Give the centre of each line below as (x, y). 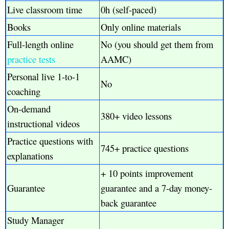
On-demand (29, 109)
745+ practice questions (145, 148)
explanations (30, 156)
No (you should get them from (157, 44)
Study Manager (36, 220)
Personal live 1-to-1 (43, 77)
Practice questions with (50, 141)
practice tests (31, 59)
